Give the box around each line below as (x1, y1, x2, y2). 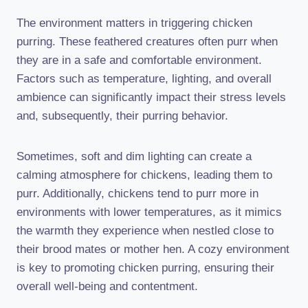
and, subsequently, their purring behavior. (16, 109, 228, 122)
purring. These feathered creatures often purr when (16, 35, 278, 48)
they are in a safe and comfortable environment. (16, 54, 262, 67)
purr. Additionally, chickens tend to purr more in (16, 187, 258, 200)
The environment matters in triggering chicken (16, 16, 252, 30)
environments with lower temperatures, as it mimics (16, 206, 282, 219)
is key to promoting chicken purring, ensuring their (16, 261, 274, 274)
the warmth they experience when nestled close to (16, 224, 274, 237)
